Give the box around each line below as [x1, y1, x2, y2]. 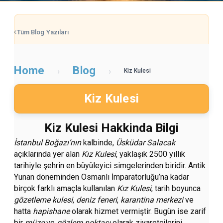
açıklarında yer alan [14, 149, 82, 159]
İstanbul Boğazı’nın [14, 138, 84, 148]
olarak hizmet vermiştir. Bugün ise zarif [70, 207, 207, 217]
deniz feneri [76, 195, 117, 205]
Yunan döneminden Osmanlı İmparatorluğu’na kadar [14, 172, 190, 182]
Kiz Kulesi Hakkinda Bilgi [44, 121, 179, 135]
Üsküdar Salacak [116, 138, 176, 148]
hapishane [33, 207, 70, 217]
